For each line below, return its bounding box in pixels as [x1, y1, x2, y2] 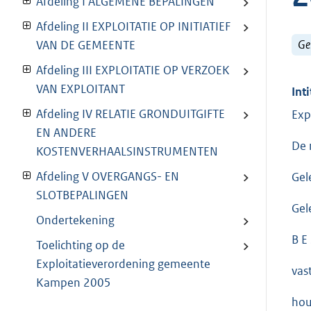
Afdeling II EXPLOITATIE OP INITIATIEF [36, 19, 230, 35]
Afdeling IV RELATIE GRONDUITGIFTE [36, 106, 225, 122]
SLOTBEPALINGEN [36, 187, 128, 203]
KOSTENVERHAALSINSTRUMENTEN [36, 144, 218, 160]
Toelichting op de [36, 237, 125, 253]
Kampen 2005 [36, 275, 111, 291]
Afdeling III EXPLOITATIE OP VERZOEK [36, 62, 230, 78]
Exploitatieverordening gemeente [36, 256, 210, 272]
